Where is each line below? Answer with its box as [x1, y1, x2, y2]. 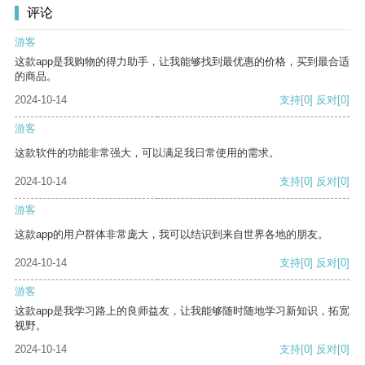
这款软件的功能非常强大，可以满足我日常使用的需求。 [15, 147, 279, 160]
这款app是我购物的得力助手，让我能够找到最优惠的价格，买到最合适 [15, 55, 350, 68]
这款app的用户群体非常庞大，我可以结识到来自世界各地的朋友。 [15, 228, 328, 241]
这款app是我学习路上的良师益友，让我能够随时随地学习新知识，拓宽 [15, 305, 350, 318]
